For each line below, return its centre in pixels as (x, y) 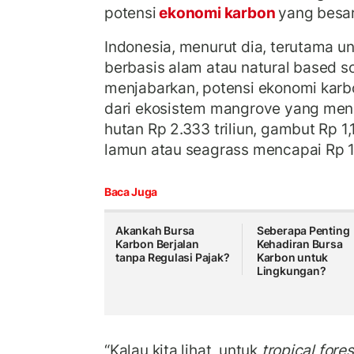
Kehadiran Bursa (299, 243)
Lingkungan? (291, 270)
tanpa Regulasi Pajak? (173, 257)
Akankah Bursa (155, 230)
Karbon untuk (292, 257)
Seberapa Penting (303, 230)
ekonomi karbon (217, 12)
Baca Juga (131, 191)
